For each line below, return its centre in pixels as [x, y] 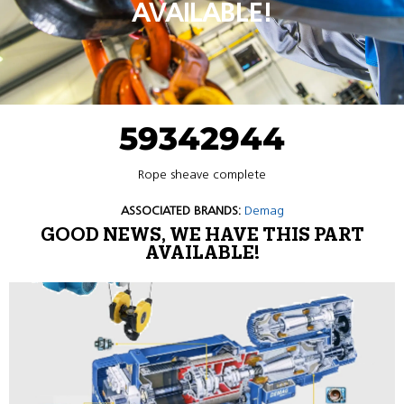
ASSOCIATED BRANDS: [180, 211]
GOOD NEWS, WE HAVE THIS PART [202, 235]
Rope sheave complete [202, 174]
